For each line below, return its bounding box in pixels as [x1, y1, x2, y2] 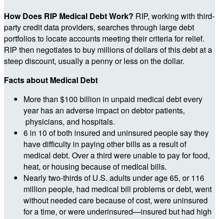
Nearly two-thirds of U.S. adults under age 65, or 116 [23, 172, 204, 183]
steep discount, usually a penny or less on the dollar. [4, 55, 184, 66]
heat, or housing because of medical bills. [23, 160, 167, 172]
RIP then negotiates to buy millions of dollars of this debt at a [4, 44, 212, 55]
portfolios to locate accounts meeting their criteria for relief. [4, 32, 204, 44]
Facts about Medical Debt [4, 74, 98, 86]
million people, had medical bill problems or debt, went [23, 183, 212, 195]
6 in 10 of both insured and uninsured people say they [23, 127, 209, 138]
